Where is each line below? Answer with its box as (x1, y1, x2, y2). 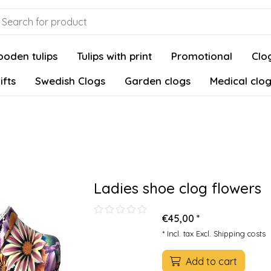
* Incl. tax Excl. (162, 229, 214, 238)
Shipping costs (214, 229, 266, 238)
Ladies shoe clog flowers (94, 179, 261, 197)
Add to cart (183, 255, 237, 267)
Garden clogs (125, 74, 191, 87)
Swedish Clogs (35, 74, 105, 87)
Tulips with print (77, 50, 152, 62)
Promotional (171, 50, 232, 62)
